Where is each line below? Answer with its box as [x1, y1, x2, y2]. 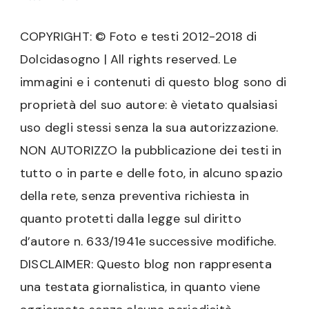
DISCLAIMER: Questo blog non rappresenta [20, 256, 272, 273]
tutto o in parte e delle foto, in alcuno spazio [20, 165, 283, 182]
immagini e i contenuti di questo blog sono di [20, 74, 287, 91]
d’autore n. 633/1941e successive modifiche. [20, 233, 277, 250]
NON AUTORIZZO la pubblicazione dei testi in [20, 142, 282, 159]
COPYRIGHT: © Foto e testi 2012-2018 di [20, 28, 257, 46]
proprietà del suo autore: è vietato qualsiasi [20, 97, 278, 114]
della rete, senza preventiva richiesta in [20, 188, 250, 205]
